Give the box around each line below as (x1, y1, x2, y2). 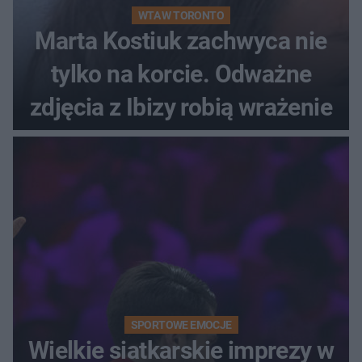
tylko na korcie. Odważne (50, 60, 312, 89)
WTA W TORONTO (137, 9, 225, 23)
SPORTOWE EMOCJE (130, 318, 232, 332)
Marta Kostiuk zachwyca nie (35, 27, 327, 56)
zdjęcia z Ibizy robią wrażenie (30, 93, 332, 122)
